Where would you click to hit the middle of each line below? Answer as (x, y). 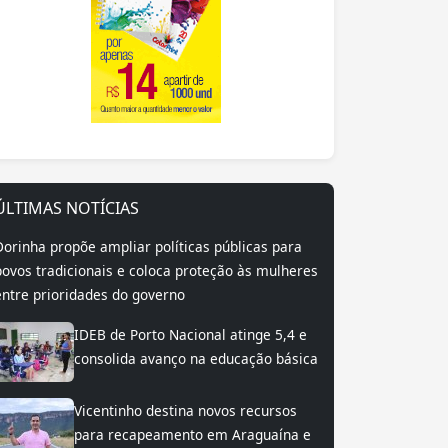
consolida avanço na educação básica (196, 358)
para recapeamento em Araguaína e (192, 434)
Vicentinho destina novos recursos (185, 410)
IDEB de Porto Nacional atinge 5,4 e (190, 334)
